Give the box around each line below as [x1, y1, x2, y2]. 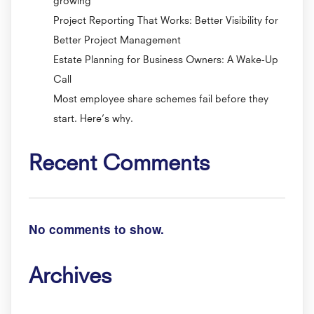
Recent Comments [29, 154, 210, 167]
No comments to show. [29, 220, 164, 238]
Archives [29, 266, 111, 279]
